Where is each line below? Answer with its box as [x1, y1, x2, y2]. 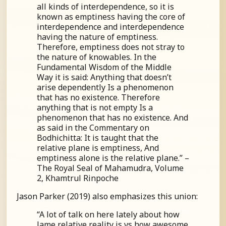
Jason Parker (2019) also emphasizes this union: [17, 191, 198, 202]
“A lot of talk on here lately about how [37, 209, 180, 220]
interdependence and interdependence [37, 21, 184, 32]
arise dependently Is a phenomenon [37, 82, 174, 93]
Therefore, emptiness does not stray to [37, 41, 185, 52]
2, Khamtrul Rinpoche [37, 173, 119, 184]
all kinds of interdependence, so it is [37, 1, 174, 12]
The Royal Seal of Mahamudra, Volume [37, 162, 184, 174]
